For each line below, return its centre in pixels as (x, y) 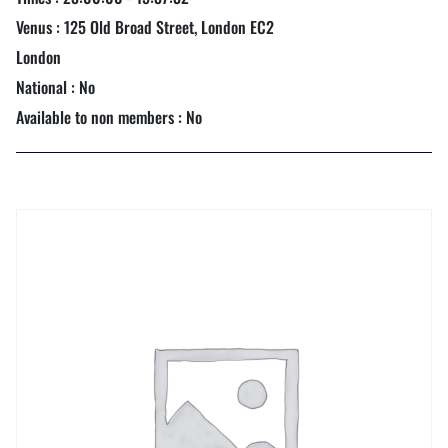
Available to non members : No (109, 117)
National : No (55, 87)
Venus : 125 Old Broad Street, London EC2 (145, 27)
